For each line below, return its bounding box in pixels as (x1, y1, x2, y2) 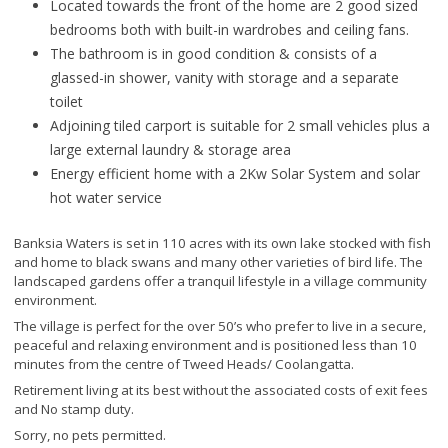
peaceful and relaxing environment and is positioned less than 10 (14, 335, 417, 354)
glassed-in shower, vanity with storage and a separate (50, 67, 399, 87)
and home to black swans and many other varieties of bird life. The (14, 252, 423, 271)
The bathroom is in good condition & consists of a (50, 43, 377, 63)
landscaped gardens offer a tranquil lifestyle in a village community (14, 271, 427, 290)
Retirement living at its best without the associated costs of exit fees (14, 380, 428, 399)
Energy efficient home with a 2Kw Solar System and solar (50, 163, 420, 183)
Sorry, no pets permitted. (14, 425, 166, 444)
